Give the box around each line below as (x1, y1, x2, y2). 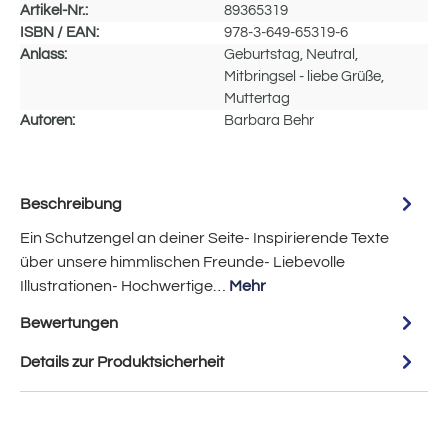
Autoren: (20, 113, 75, 129)
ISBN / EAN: (20, 25, 99, 41)
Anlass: (20, 47, 67, 63)
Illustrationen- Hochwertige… (20, 278, 229, 295)
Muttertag (224, 91, 290, 107)
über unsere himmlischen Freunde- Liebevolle (20, 254, 345, 271)
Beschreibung (20, 195, 122, 212)
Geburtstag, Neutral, (224, 47, 358, 63)
